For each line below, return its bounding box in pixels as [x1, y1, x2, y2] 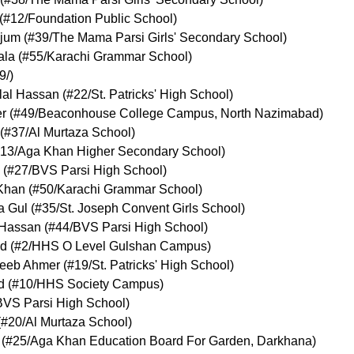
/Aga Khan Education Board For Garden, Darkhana [27, 334, 312, 348]
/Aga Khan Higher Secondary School [14, 145, 221, 159]
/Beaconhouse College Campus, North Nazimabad [35, 107, 319, 121]
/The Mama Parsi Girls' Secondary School [49, 31, 283, 45]
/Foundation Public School [24, 12, 173, 26]
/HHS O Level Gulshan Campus [28, 239, 207, 254]
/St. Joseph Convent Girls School [56, 201, 241, 216]
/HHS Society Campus [33, 277, 160, 292]
